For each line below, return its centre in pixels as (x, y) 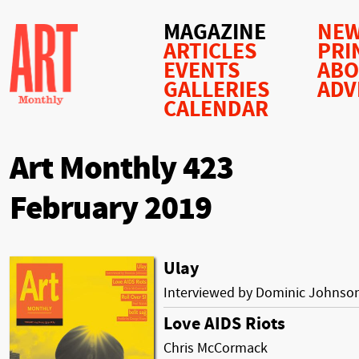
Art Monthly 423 (121, 169)
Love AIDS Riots (224, 324)
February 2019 (111, 209)
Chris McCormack (216, 348)
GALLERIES (217, 90)
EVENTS (202, 71)
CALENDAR (216, 109)
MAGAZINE (215, 32)
